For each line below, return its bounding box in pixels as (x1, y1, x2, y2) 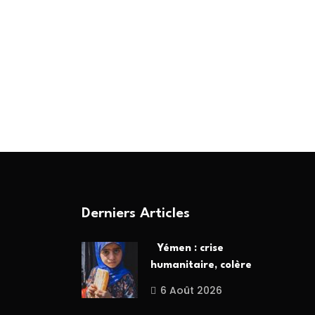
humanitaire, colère (150, 259, 252, 271)
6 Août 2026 (160, 283, 222, 297)
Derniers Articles (82, 207, 190, 221)
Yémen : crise (150, 243, 224, 254)
